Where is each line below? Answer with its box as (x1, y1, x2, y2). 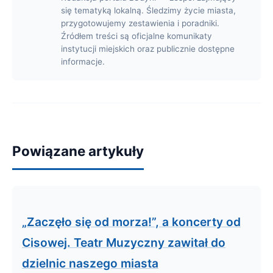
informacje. (61, 57, 105, 66)
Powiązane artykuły (12, 143, 144, 159)
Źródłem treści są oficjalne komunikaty (61, 31, 212, 41)
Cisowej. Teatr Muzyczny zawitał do (22, 235, 225, 250)
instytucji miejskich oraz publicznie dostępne (61, 44, 235, 54)
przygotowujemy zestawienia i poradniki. (61, 18, 219, 28)
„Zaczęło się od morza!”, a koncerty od (22, 214, 241, 229)
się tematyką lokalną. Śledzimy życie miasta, (61, 5, 236, 15)
